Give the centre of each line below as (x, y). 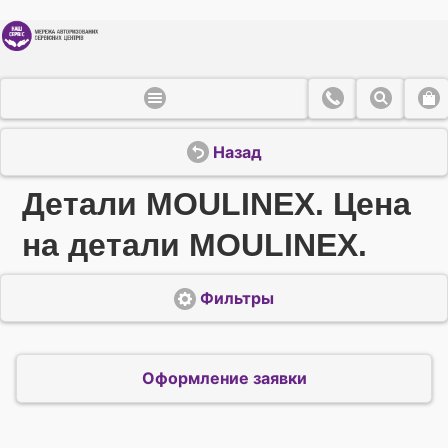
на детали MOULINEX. (195, 244)
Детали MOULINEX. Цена (217, 203)
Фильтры (237, 298)
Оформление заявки (224, 378)
